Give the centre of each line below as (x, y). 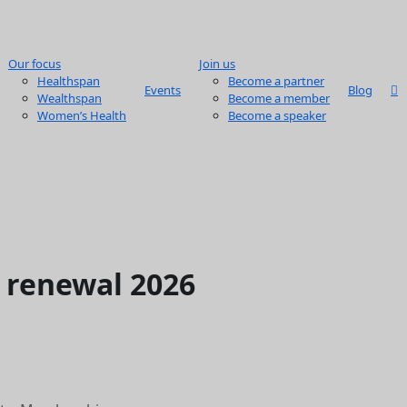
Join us (217, 64)
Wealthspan (69, 98)
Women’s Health (82, 115)
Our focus (35, 64)
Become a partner (276, 81)
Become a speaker (277, 115)
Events (163, 89)
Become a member (279, 98)
